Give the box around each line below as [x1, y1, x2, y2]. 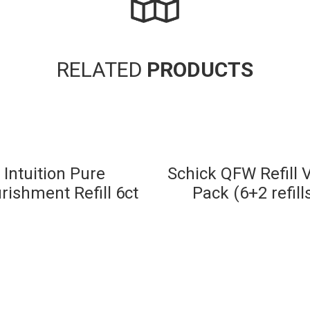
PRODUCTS [147, 57, 253, 82]
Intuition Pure [4, 164, 105, 183]
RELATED [57, 57, 147, 82]
